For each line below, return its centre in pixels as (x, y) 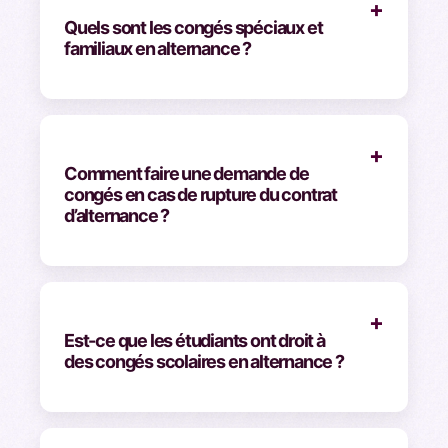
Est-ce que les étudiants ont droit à (194, 340)
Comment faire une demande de (186, 173)
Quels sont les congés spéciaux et (193, 27)
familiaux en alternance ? (158, 48)
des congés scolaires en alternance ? (204, 361)
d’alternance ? (117, 215)
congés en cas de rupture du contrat (201, 194)
